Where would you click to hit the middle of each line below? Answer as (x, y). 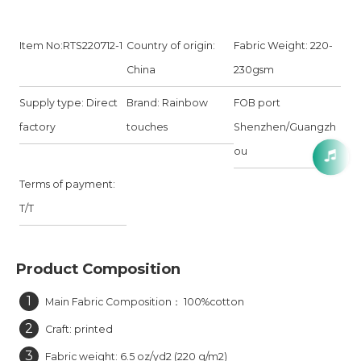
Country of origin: (172, 46)
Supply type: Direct (69, 103)
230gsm (254, 70)
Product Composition (98, 269)
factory (38, 127)
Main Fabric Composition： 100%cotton (144, 301)
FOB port (257, 103)
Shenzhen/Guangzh (285, 127)
